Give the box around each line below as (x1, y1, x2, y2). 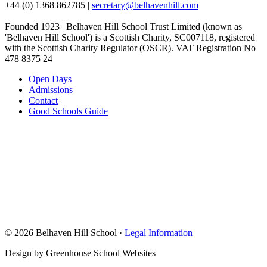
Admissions (29, 84, 73, 95)
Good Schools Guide (29, 105, 108, 116)
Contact (29, 95, 58, 105)
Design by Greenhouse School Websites (5, 247, 156, 258)
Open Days (29, 73, 72, 84)
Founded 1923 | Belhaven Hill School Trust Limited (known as (5, 21, 242, 32)
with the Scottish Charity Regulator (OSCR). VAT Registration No (5, 42, 256, 53)
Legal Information (125, 227, 193, 238)
